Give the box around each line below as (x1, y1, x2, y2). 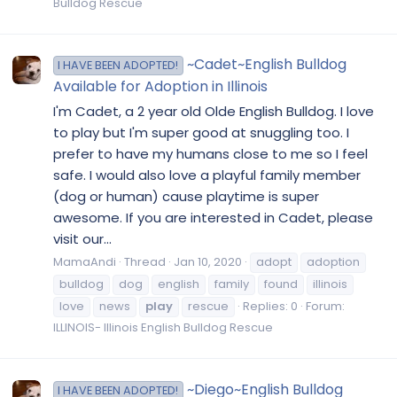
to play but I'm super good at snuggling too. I (53, 122, 349, 142)
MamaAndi (53, 253, 116, 271)
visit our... (53, 229, 112, 248)
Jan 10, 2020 (174, 253, 242, 271)
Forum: (306, 298, 345, 315)
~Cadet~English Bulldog (186, 53, 346, 74)
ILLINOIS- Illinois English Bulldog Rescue (53, 319, 273, 337)
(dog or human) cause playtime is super (53, 186, 319, 206)
